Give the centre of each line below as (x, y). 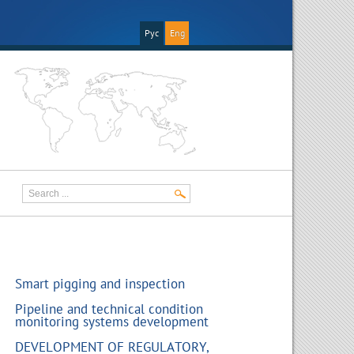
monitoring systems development (112, 321)
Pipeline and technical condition (109, 309)
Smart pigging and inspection (100, 283)
